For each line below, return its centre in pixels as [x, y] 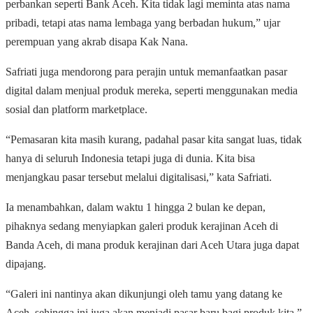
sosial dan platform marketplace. [77, 110]
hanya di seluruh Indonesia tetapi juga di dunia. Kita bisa [130, 159]
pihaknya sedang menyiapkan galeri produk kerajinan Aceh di [142, 226]
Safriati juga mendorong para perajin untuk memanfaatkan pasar [146, 72]
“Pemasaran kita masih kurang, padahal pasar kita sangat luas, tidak [154, 140]
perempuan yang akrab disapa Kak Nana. [97, 42]
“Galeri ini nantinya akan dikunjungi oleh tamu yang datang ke [144, 294]
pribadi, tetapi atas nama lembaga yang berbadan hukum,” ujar [143, 23]
